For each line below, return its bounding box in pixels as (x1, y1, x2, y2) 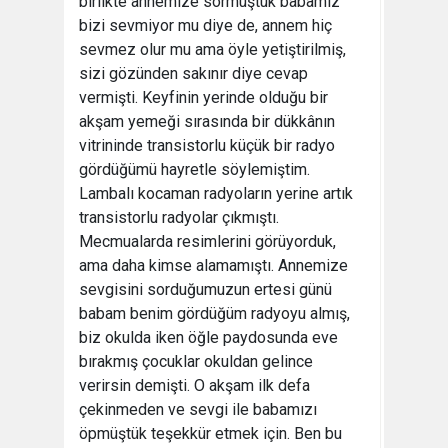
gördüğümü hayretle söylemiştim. (79, 160, 310, 179)
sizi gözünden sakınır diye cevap (79, 64, 308, 83)
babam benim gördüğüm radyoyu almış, (79, 304, 350, 323)
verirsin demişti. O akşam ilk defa (79, 376, 310, 395)
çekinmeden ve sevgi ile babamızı (79, 400, 317, 419)
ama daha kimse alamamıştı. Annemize (79, 256, 348, 275)
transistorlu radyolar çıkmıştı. (79, 208, 279, 227)
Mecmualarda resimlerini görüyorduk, (79, 232, 336, 251)
